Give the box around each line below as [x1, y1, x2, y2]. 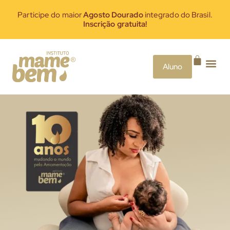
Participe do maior [17, 10, 84, 20]
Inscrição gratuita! [83, 19, 147, 29]
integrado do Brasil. [144, 10, 213, 20]
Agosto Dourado [83, 10, 145, 20]
